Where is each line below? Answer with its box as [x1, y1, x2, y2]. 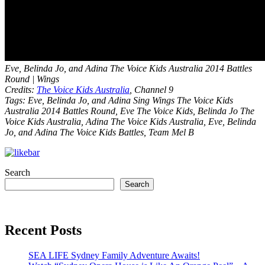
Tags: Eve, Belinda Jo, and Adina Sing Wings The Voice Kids [5, 95, 233, 105]
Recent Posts [5, 222, 82, 238]
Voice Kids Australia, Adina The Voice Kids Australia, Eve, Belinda [5, 117, 256, 127]
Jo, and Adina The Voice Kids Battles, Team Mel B [5, 127, 194, 137]
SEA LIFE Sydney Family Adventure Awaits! [28, 250, 200, 260]
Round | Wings [5, 74, 59, 84]
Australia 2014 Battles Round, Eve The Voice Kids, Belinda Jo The [5, 106, 254, 116]
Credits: [5, 85, 37, 95]
